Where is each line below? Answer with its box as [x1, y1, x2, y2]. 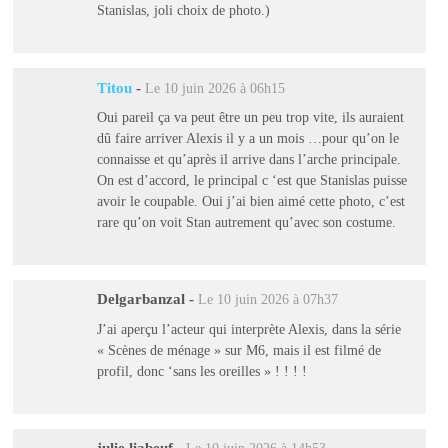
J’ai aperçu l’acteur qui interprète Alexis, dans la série [96, 320, 401, 337]
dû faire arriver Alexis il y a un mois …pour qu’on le [96, 130, 399, 147]
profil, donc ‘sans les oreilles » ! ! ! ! [96, 362, 307, 379]
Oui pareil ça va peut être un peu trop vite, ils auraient [96, 109, 404, 126]
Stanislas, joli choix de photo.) [96, 2, 270, 19]
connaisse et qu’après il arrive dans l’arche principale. [96, 151, 401, 168]
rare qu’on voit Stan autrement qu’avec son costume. [96, 214, 396, 231]
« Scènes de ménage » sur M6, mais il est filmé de [96, 341, 381, 358]
